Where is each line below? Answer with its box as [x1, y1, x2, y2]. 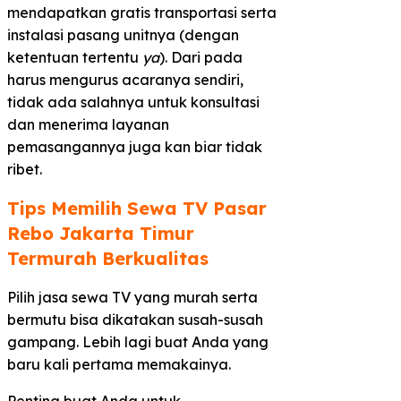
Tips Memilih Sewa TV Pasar [7, 197, 267, 220]
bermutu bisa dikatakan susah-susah [7, 310, 263, 328]
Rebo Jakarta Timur [7, 222, 194, 245]
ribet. [7, 160, 42, 179]
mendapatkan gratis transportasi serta [7, 4, 277, 22]
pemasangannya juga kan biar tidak [7, 138, 262, 157]
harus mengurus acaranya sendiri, [7, 71, 243, 90]
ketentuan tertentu [7, 48, 142, 67]
